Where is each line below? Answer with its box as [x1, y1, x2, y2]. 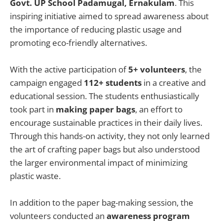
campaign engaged [10, 77, 84, 89]
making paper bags [56, 104, 135, 115]
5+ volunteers [128, 64, 185, 75]
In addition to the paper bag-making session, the [10, 197, 193, 209]
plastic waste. [10, 170, 61, 182]
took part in [10, 104, 56, 115]
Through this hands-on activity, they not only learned [10, 130, 210, 142]
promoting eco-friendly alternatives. [10, 37, 147, 48]
